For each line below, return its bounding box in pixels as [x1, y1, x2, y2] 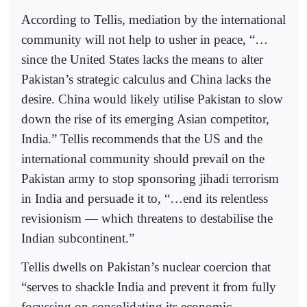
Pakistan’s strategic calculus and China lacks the [21, 71, 271, 86]
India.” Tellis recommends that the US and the [21, 131, 262, 146]
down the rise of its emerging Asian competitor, [21, 111, 269, 126]
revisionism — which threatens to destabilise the [21, 210, 273, 225]
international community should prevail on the [21, 151, 265, 166]
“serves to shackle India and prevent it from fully [21, 279, 276, 294]
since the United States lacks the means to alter [21, 51, 263, 66]
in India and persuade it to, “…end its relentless [21, 191, 268, 206]
